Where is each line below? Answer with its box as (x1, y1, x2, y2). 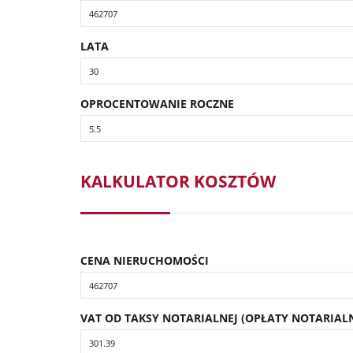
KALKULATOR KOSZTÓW (80, 170, 276, 193)
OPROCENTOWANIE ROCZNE (80, 96, 234, 112)
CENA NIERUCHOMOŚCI (80, 253, 209, 269)
